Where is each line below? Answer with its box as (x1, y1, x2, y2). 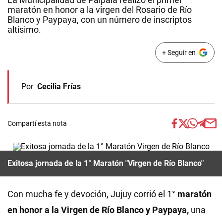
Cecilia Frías (37, 82, 81, 91)
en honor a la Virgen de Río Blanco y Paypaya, (7, 205, 191, 215)
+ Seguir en (162, 49, 196, 56)
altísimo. (7, 24, 41, 35)
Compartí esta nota (7, 119, 67, 127)
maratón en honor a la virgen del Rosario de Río (7, 4, 192, 15)
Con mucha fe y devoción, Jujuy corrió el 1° (7, 189, 175, 199)
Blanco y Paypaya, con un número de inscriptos (7, 14, 192, 25)
